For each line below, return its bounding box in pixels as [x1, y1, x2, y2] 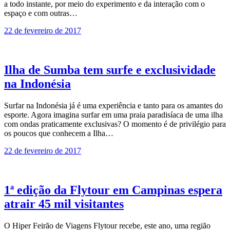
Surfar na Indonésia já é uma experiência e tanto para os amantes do [4, 101, 223, 110]
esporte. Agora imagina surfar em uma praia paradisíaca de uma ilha [4, 110, 223, 119]
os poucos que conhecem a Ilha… [4, 128, 113, 138]
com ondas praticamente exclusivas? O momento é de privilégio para [4, 119, 226, 128]
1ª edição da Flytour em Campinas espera [4, 183, 222, 197]
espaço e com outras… [4, 8, 78, 17]
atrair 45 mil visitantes [4, 197, 124, 210]
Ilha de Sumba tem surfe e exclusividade [4, 63, 216, 76]
